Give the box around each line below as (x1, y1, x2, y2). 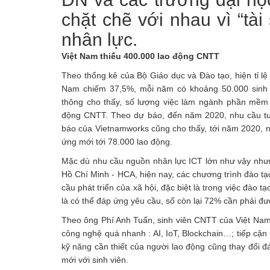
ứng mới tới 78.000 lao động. (61, 137, 172, 146)
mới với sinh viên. (61, 255, 128, 265)
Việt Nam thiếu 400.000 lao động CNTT (61, 51, 219, 61)
